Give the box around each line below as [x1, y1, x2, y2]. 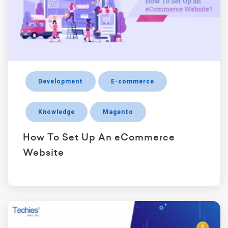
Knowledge [38, 108, 75, 116]
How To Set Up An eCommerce [23, 130, 175, 144]
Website [23, 146, 64, 159]
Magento [103, 108, 133, 116]
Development [38, 77, 83, 85]
